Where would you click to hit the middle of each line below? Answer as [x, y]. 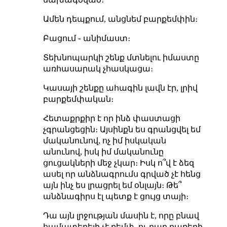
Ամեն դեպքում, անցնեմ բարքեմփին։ [120, 19]
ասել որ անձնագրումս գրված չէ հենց [122, 174]
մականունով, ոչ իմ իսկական [104, 140]
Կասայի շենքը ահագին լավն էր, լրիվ [120, 88]
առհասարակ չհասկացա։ [98, 68]
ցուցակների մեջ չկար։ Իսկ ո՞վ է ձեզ [118, 163]
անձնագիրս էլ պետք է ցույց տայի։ [116, 196]
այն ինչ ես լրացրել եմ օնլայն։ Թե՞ [112, 185]
